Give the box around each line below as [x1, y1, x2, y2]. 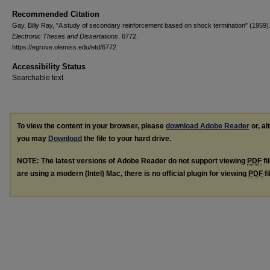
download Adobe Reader [166, 122, 250, 130]
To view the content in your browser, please [17, 122, 166, 130]
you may [17, 134, 48, 143]
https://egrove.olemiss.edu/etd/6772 [12, 43, 116, 51]
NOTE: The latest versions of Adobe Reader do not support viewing [17, 156, 247, 165]
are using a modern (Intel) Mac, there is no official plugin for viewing [17, 169, 248, 178]
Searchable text [12, 74, 63, 82]
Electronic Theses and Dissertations [12, 33, 118, 40]
